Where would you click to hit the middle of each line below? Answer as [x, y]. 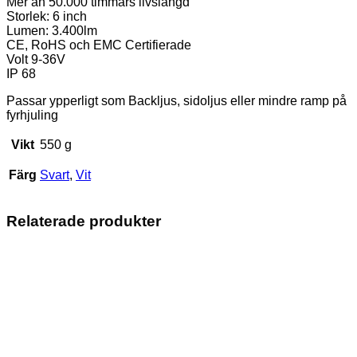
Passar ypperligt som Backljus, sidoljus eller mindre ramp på [177, 100]
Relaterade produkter [84, 221]
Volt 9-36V [36, 59]
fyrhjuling [32, 115]
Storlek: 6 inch [47, 16]
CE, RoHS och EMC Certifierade [99, 45]
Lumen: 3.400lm [52, 30]
